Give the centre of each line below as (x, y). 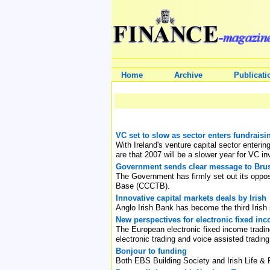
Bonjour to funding (151, 251)
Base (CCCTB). (143, 186)
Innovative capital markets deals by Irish (191, 198)
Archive (188, 75)
